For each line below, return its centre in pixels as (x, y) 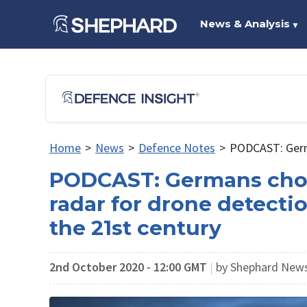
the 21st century (135, 228)
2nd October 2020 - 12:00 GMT (128, 267)
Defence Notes (176, 148)
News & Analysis (245, 24)
